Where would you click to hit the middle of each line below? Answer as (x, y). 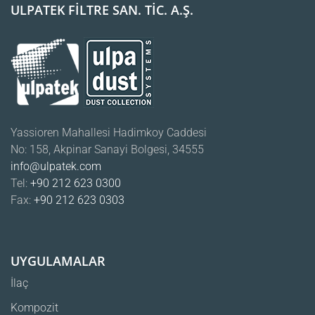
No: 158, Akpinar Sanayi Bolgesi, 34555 (107, 150)
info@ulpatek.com (56, 167)
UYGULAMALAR (58, 261)
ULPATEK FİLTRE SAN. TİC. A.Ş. (102, 10)
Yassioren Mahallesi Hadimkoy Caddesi (109, 133)
